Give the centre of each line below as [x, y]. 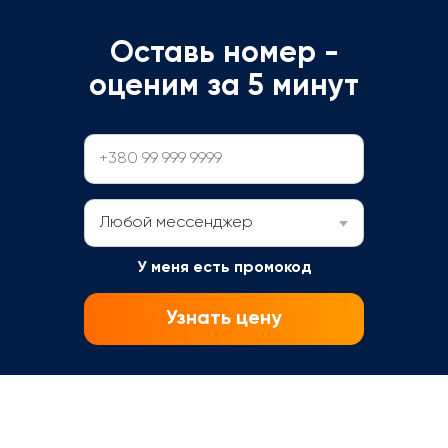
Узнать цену [224, 319]
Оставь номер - [224, 54]
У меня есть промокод [224, 268]
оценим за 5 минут [224, 87]
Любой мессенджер [176, 223]
